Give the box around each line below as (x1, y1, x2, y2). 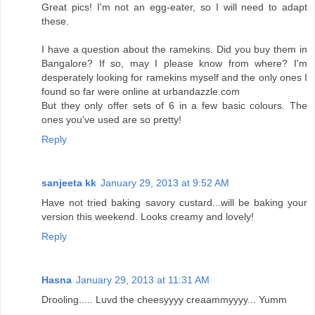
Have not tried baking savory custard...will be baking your (41, 197, 307, 209)
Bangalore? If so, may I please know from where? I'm (41, 58, 307, 70)
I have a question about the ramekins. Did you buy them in (41, 44, 307, 56)
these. (41, 15, 69, 27)
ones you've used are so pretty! (41, 114, 181, 126)
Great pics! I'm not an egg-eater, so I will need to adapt (41, 1, 307, 13)
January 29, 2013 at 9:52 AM (101, 177, 229, 189)
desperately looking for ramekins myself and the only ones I (41, 72, 307, 84)
